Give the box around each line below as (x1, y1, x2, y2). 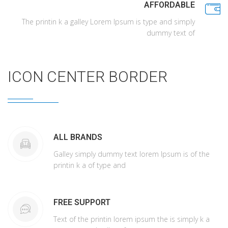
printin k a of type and (53, 160, 126, 170)
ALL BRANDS (53, 132, 102, 142)
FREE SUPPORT (53, 197, 110, 207)
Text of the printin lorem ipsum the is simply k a (53, 214, 210, 224)
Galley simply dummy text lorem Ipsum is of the (53, 149, 210, 159)
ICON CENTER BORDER (8, 68, 167, 85)
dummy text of (147, 28, 195, 38)
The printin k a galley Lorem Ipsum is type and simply (22, 17, 195, 26)
